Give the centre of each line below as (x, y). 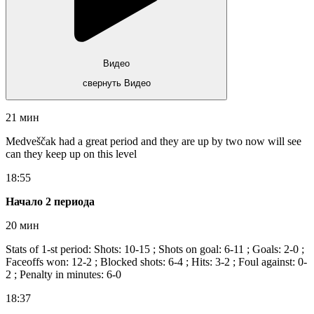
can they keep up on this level (71, 153)
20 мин (22, 225)
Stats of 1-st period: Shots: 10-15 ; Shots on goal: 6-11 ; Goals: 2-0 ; (155, 249)
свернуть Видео (116, 83)
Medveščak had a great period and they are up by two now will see (153, 141)
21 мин (22, 117)
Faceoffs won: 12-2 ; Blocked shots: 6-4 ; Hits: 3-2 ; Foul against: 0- (156, 261)
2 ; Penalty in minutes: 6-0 (63, 274)
